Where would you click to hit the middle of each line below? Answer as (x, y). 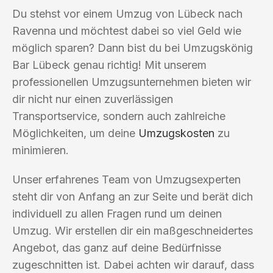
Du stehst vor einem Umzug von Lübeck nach (127, 13)
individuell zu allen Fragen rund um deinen (117, 213)
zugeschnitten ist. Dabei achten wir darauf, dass (133, 264)
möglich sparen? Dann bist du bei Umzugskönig (133, 48)
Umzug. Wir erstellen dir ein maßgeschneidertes (133, 230)
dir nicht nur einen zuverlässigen (93, 99)
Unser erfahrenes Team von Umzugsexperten (126, 179)
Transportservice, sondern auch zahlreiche (119, 116)
